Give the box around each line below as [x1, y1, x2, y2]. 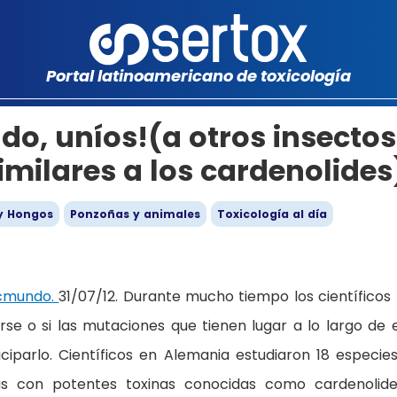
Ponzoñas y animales [70, 206, 200, 222]
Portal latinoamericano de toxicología [46, 65, 351, 87]
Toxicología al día [217, 206, 327, 222]
